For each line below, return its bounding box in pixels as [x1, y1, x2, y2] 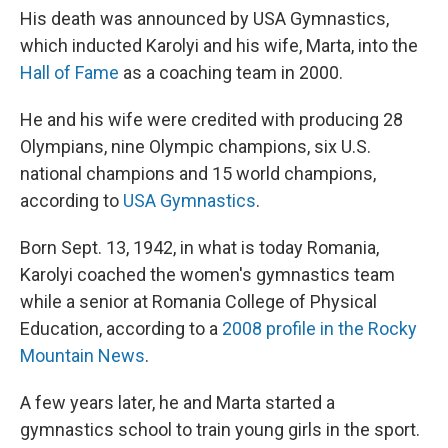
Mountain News [20, 345, 145, 366]
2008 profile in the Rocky [222, 318, 417, 339]
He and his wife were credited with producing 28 [20, 109, 403, 130]
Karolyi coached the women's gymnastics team [20, 264, 395, 285]
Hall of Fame [20, 62, 119, 83]
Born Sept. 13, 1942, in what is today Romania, [20, 237, 379, 258]
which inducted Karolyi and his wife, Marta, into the [20, 35, 418, 56]
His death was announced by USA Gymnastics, [20, 8, 389, 29]
